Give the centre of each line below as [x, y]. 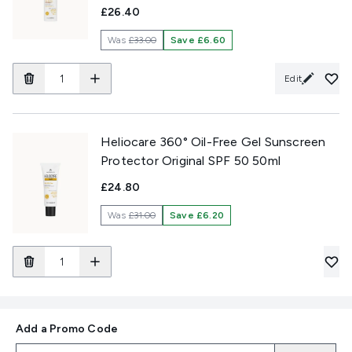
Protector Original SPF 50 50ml [191, 161]
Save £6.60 [198, 40]
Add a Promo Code [67, 329]
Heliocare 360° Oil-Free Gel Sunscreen [213, 142]
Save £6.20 [197, 215]
